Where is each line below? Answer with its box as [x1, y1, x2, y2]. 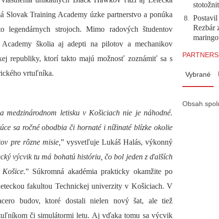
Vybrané [185, 70, 211, 78]
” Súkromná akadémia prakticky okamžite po [25, 167, 173, 175]
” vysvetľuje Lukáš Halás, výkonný [60, 137, 173, 146]
